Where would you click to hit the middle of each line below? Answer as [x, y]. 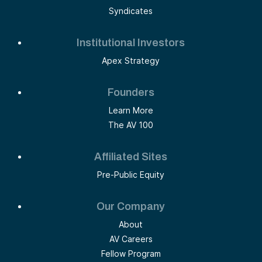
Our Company [131, 206]
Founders [131, 92]
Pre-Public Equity [131, 174]
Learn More [131, 110]
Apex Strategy [131, 60]
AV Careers [131, 239]
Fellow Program [131, 253]
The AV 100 [131, 125]
